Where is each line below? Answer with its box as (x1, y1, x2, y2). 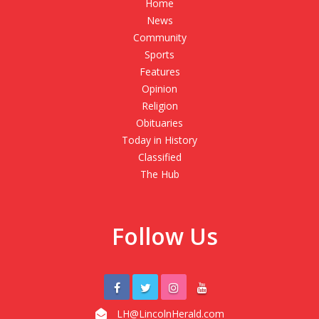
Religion (141, 99, 178, 113)
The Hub (140, 167, 179, 182)
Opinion (142, 82, 177, 96)
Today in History (122, 133, 197, 147)
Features (139, 65, 180, 79)
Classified (137, 150, 182, 164)
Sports (145, 48, 174, 62)
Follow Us (112, 221, 218, 252)
